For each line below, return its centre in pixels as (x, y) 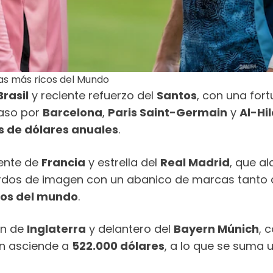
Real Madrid (195, 162)
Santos (177, 95)
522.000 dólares (118, 246)
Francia (63, 162)
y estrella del (123, 162)
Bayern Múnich (216, 229)
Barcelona (73, 112)
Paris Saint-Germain (168, 112)
